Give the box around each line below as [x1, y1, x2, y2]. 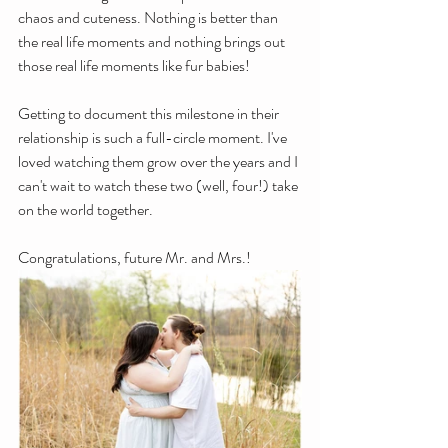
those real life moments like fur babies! [18, 54, 250, 77]
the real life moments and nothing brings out [18, 30, 288, 53]
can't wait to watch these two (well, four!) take [18, 174, 301, 197]
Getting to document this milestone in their [18, 102, 282, 125]
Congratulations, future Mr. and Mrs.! [18, 246, 251, 269]
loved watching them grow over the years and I [18, 150, 301, 173]
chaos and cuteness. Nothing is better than [18, 6, 281, 29]
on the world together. [18, 198, 156, 221]
